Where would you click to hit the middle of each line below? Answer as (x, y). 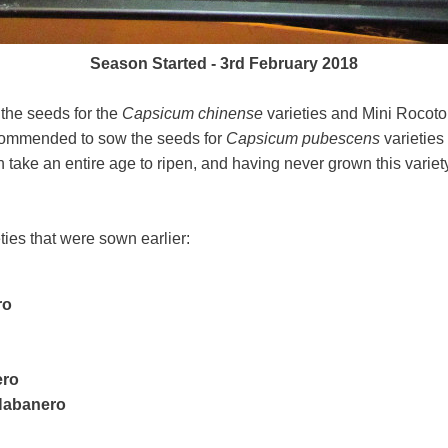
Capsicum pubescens (303, 139)
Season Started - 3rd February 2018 (224, 64)
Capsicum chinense (192, 114)
